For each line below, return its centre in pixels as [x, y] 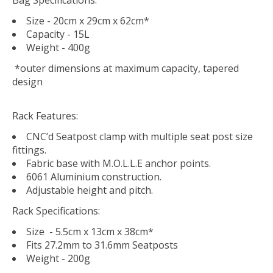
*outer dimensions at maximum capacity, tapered [126, 68]
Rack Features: [45, 115]
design [27, 81]
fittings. [29, 150]
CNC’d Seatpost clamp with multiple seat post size [140, 136]
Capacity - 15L [58, 34]
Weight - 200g [58, 258]
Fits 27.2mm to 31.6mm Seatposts [102, 245]
